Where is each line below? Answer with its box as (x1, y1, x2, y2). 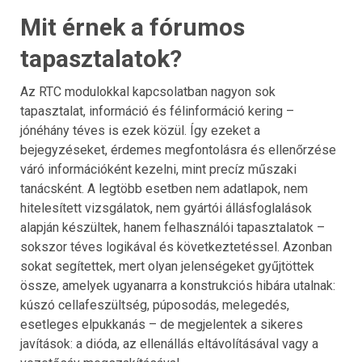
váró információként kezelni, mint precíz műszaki (20, 162, 297, 178)
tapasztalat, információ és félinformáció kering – (20, 103, 294, 120)
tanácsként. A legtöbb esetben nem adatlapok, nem (20, 181, 308, 197)
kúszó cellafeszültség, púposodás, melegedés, (20, 297, 289, 314)
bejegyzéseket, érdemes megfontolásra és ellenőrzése (20, 142, 336, 158)
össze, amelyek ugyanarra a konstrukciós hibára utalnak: (20, 278, 335, 294)
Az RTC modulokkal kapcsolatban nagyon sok (20, 84, 276, 100)
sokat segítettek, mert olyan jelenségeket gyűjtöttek (20, 259, 314, 275)
